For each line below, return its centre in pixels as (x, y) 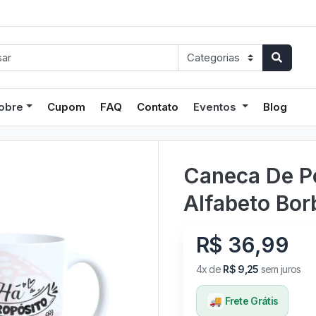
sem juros (280, 269)
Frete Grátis (251, 300)
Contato (158, 107)
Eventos (217, 107)
